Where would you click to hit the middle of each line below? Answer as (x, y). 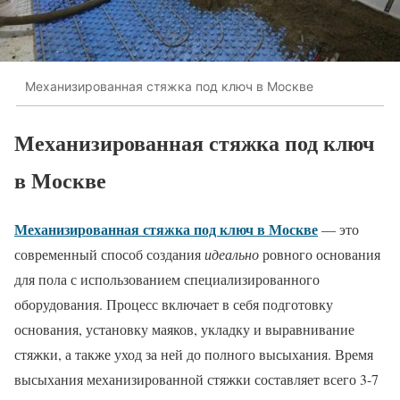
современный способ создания (109, 254)
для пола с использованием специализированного (167, 279)
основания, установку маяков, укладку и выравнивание (184, 329)
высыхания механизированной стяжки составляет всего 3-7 (196, 379)
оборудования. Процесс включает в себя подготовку (174, 304)
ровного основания (320, 254)
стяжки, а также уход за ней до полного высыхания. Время (194, 354)
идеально (232, 254)
